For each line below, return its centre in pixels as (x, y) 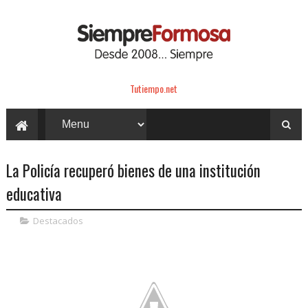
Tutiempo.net (154, 88)
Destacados (58, 220)
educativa (34, 194)
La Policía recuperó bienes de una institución (133, 170)
